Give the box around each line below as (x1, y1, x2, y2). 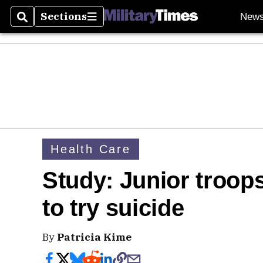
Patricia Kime (57, 230, 131, 244)
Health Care (50, 142, 131, 156)
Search (17, 16, 55, 31)
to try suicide (42, 195, 184, 221)
